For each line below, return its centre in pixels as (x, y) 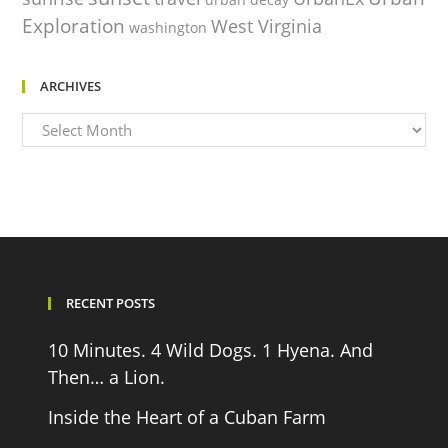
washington (168, 27)
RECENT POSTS (111, 303)
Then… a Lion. (107, 377)
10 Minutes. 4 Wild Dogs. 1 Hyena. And (211, 350)
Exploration (74, 25)
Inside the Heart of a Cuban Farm (187, 417)
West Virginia (267, 25)
